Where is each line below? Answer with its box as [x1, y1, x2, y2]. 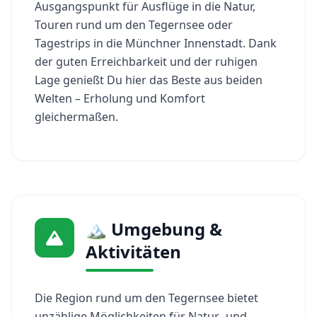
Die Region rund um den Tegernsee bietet [35, 289, 258, 306]
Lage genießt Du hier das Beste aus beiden [35, 71, 263, 88]
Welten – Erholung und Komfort [35, 90, 205, 106]
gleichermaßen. [35, 108, 118, 125]
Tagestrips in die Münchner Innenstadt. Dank [35, 35, 277, 51]
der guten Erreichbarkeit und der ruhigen [35, 53, 258, 69]
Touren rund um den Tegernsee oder [35, 16, 233, 33]
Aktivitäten [86, 239, 181, 263]
